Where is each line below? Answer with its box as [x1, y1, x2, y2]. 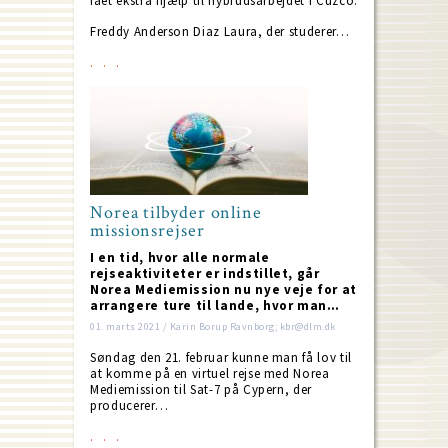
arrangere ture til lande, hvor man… [90, 297, 340, 314]
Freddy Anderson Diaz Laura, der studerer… [90, 23, 350, 40]
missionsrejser [90, 219, 205, 242]
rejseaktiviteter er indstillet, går [90, 265, 320, 282]
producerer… [90, 397, 169, 414]
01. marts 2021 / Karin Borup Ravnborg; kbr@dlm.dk [90, 320, 336, 333]
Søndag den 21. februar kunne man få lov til [90, 349, 352, 366]
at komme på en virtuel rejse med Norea [90, 365, 330, 382]
